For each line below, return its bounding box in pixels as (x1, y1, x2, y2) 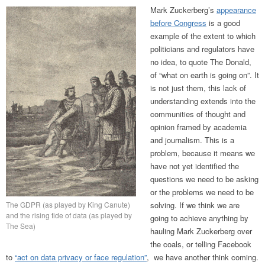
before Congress (150, 17, 206, 29)
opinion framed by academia (150, 121, 247, 133)
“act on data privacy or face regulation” (15, 251, 147, 263)
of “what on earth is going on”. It (150, 69, 259, 81)
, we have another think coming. (147, 251, 258, 263)
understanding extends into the (150, 95, 256, 107)
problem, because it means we (150, 147, 255, 159)
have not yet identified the (150, 160, 239, 172)
